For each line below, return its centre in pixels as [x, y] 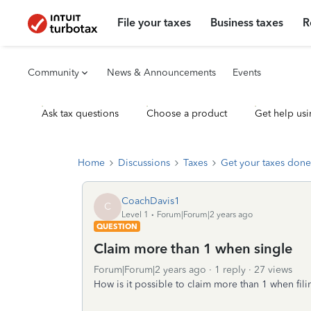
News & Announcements [161, 73]
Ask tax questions [80, 114]
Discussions [144, 163]
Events [247, 73]
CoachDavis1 [151, 201]
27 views [273, 270]
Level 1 [135, 214]
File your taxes [154, 23]
